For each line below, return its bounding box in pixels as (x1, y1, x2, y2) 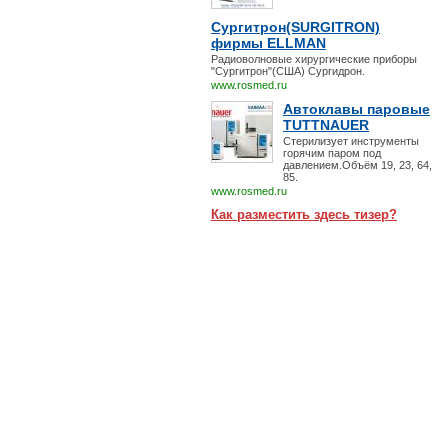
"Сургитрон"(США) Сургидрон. (211, 65, 365, 77)
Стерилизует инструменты (283, 135, 419, 147)
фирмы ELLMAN (211, 35, 326, 51)
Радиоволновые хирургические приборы (211, 53, 417, 65)
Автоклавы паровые (283, 101, 430, 117)
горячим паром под (283, 147, 381, 159)
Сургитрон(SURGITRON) (211, 19, 380, 35)
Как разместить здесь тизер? (211, 207, 397, 222)
